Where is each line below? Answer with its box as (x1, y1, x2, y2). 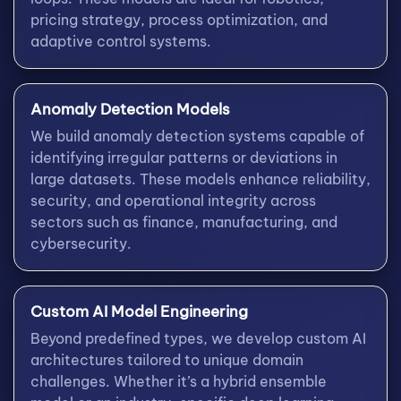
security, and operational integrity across (30, 191, 316, 209)
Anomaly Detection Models (30, 98, 230, 119)
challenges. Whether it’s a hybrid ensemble (30, 371, 327, 390)
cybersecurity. (30, 234, 132, 252)
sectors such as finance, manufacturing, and (30, 212, 337, 231)
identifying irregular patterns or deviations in (30, 148, 337, 166)
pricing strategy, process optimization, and (30, 10, 328, 29)
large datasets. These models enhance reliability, (30, 169, 371, 188)
